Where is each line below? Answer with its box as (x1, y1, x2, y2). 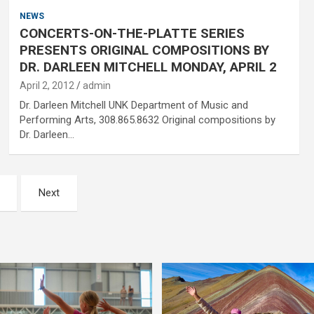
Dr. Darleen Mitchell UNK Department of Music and (19, 99, 248, 111)
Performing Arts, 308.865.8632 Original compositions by (19, 114, 275, 126)
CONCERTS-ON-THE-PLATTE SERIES (19, 25, 245, 41)
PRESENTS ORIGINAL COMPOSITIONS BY (19, 42, 269, 58)
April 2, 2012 (19, 80, 74, 91)
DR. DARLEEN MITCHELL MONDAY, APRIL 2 (19, 59, 277, 75)
